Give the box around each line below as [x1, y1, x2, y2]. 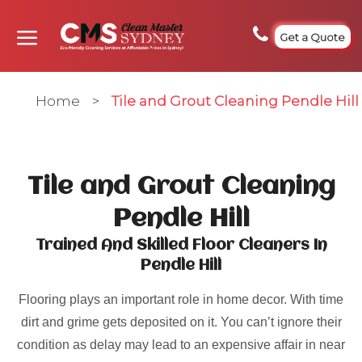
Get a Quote [280, 30, 346, 44]
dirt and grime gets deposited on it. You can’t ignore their [20, 315, 342, 329]
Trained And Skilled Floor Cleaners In [35, 238, 327, 254]
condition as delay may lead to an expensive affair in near [17, 338, 345, 351]
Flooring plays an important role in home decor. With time [19, 293, 343, 306]
